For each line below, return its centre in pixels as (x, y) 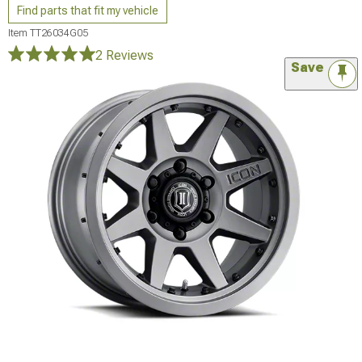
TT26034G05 (59, 33)
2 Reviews (124, 55)
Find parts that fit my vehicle (88, 11)
